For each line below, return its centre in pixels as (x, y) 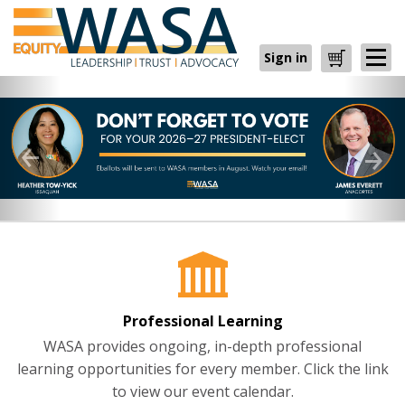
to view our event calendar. (202, 391)
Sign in (286, 58)
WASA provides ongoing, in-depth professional (202, 346)
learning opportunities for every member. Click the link (202, 368)
